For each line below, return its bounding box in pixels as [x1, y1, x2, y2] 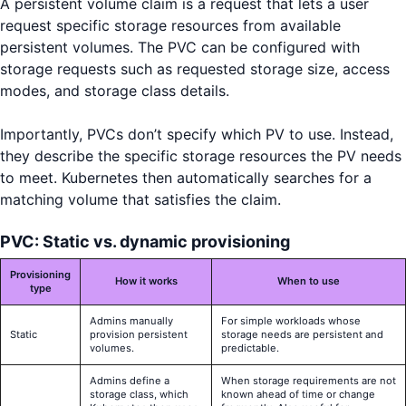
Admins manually [90, 314, 173, 328]
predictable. [221, 342, 279, 355]
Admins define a [90, 374, 169, 388]
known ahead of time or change [221, 388, 375, 401]
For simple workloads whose [221, 314, 361, 328]
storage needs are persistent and [221, 328, 383, 342]
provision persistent [90, 328, 188, 342]
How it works [114, 275, 178, 288]
